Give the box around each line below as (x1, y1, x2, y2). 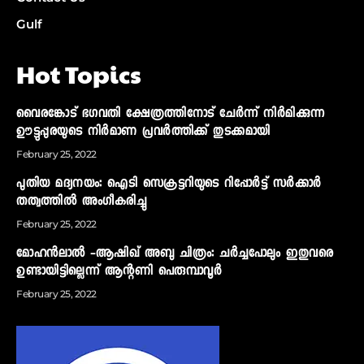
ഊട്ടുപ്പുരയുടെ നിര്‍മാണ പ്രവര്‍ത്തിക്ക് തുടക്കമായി (16, 123, 271, 142)
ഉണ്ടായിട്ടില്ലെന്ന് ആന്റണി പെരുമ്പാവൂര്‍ (16, 263, 222, 282)
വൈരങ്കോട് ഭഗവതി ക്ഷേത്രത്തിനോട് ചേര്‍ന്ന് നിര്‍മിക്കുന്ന (16, 106, 325, 124)
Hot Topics (16, 57, 141, 91)
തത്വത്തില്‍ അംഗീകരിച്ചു (16, 193, 146, 212)
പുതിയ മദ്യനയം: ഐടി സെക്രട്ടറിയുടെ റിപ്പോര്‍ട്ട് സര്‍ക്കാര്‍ (16, 175, 322, 194)
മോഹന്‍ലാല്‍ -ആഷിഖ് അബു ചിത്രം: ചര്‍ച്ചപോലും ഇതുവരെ (16, 245, 333, 264)
